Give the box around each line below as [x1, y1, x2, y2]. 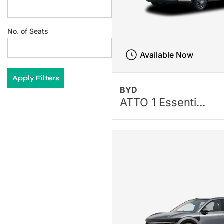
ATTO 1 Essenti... [120, 95, 206, 109]
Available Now [139, 50, 193, 60]
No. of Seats [7, 27, 48, 36]
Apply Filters [12, 74, 59, 83]
